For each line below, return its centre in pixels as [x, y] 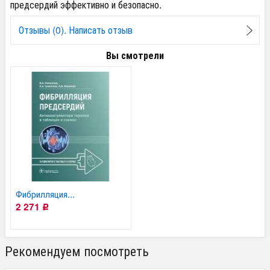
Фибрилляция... [46, 193]
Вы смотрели [135, 55]
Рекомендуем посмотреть [77, 250]
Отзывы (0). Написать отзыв [75, 30]
